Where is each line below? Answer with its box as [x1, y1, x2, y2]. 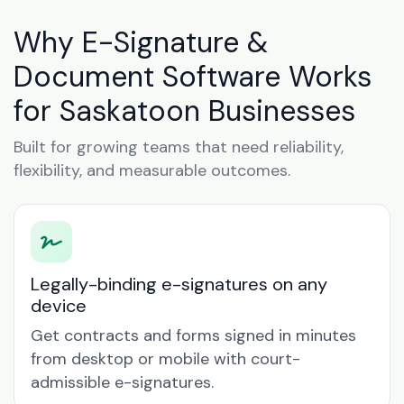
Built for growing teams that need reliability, [14, 136, 344, 158]
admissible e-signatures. [31, 372, 214, 393]
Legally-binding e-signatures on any [31, 272, 327, 296]
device [31, 294, 87, 317]
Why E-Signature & [14, 23, 268, 61]
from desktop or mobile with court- [31, 348, 300, 370]
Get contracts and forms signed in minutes [31, 325, 356, 346]
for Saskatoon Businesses [14, 92, 355, 130]
